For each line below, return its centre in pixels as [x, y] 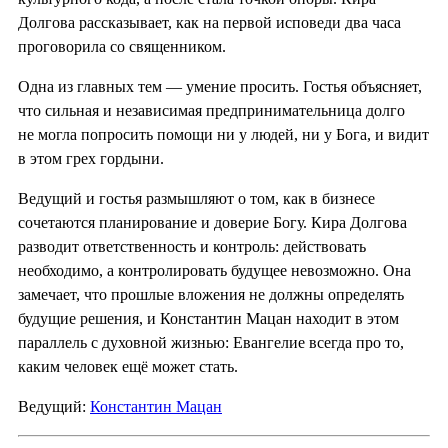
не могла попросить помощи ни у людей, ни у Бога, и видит [223, 134]
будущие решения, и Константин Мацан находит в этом [208, 318]
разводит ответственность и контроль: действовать [192, 246]
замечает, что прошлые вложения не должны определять [211, 294]
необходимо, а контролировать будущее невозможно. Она [214, 270]
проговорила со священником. [122, 46]
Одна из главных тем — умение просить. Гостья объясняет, [220, 86]
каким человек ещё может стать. [128, 366]
